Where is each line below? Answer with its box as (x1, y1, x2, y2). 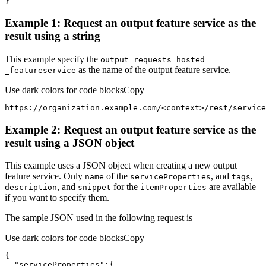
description (5, 183, 57, 192)
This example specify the (5, 53, 100, 64)
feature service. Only (5, 171, 85, 182)
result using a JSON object (5, 136, 134, 149)
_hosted (172, 55, 205, 64)
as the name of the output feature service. (76, 64, 231, 75)
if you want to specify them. (5, 192, 109, 203)
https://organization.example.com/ (5, 103, 161, 112)
